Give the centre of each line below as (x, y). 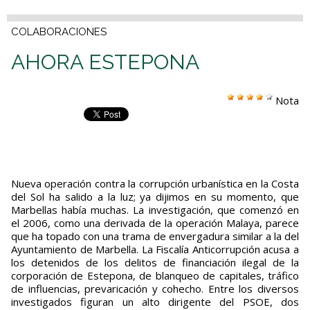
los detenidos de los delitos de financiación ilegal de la (155, 263)
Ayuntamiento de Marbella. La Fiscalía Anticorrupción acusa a (155, 249)
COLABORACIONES (59, 32)
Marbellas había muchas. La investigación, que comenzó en (155, 210)
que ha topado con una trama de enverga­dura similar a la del (155, 236)
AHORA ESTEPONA (105, 62)
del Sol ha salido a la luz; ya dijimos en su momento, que (155, 197)
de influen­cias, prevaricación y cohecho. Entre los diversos (155, 289)
